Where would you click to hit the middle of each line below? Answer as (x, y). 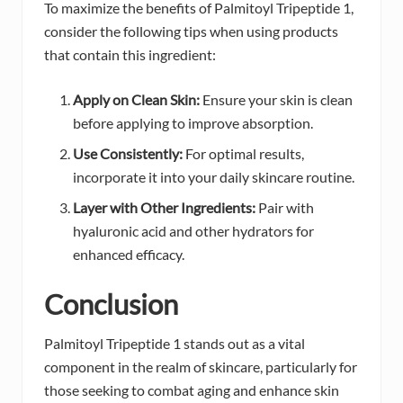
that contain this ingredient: (130, 55)
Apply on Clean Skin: (136, 100)
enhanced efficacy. (129, 255)
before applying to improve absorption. (193, 123)
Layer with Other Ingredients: (164, 208)
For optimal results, (243, 154)
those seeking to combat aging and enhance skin (192, 390)
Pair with (285, 208)
